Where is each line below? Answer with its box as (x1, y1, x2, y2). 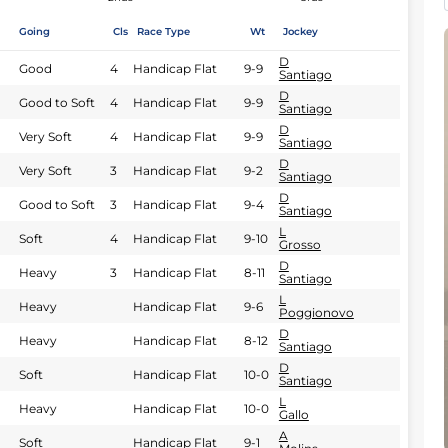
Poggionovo (278, 305, 354, 320)
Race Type (136, 25, 190, 38)
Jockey (282, 25, 318, 38)
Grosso (278, 237, 321, 252)
